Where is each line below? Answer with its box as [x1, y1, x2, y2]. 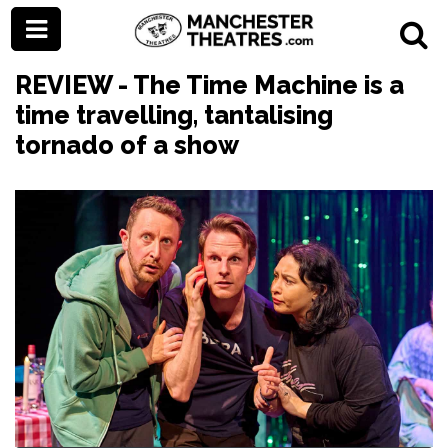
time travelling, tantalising [15, 100, 333, 130]
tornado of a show [15, 130, 239, 160]
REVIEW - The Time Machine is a [15, 70, 404, 100]
